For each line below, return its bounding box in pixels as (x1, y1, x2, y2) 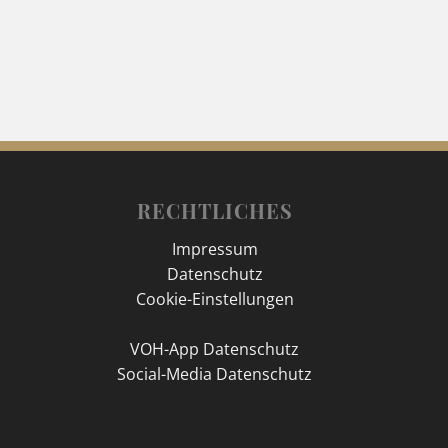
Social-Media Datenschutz (117, 362, 313, 385)
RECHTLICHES (136, 196, 293, 224)
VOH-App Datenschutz (130, 337, 300, 360)
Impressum (171, 237, 258, 260)
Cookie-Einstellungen (135, 287, 294, 310)
